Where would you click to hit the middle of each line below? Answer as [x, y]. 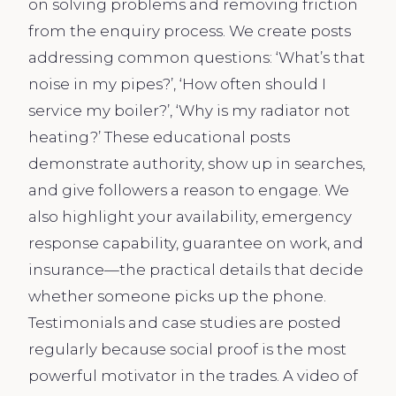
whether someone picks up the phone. [177, 296]
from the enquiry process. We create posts [190, 30]
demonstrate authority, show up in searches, [197, 163]
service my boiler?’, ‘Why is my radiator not [189, 110]
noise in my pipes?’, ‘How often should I [177, 84]
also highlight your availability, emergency [190, 216]
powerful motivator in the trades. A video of [193, 375]
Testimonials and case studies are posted [185, 322]
